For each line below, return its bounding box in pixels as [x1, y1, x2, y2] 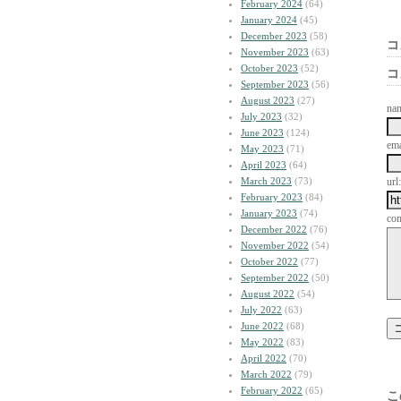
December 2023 [241, 30, 307, 41]
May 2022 [241, 337, 284, 347]
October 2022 [241, 256, 298, 267]
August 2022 [241, 288, 294, 299]
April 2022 [241, 353, 286, 363]
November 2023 [241, 47, 309, 57]
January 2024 [241, 14, 297, 25]
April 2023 [241, 159, 286, 170]
